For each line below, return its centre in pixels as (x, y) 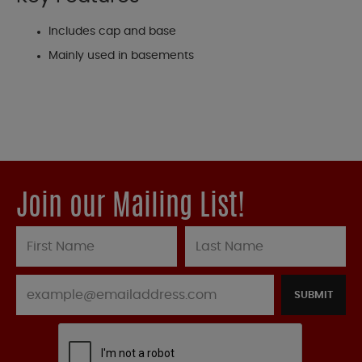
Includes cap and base (112, 32)
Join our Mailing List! (130, 208)
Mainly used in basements (121, 56)
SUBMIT (314, 296)
